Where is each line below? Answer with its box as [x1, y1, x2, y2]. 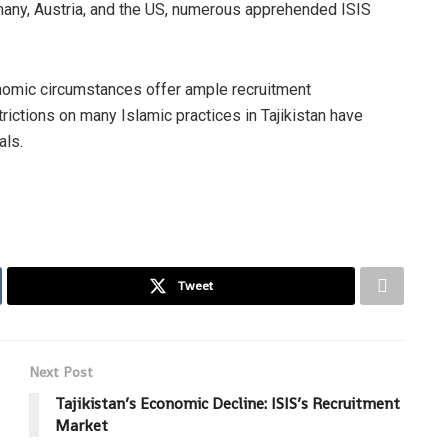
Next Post [29, 362, 93, 381]
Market [55, 414, 108, 436]
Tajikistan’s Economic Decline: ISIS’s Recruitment [55, 392, 400, 414]
